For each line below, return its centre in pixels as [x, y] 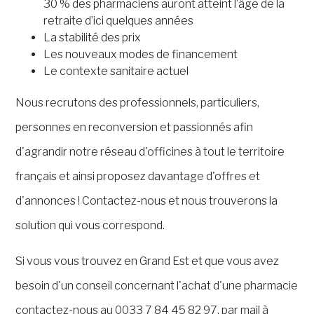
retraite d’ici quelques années [119, 21]
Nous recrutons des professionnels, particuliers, [138, 103]
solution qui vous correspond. [91, 226]
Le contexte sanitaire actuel [116, 71]
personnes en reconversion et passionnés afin [135, 128]
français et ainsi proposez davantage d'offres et [138, 177]
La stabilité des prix [93, 38]
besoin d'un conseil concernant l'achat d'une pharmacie [157, 286]
